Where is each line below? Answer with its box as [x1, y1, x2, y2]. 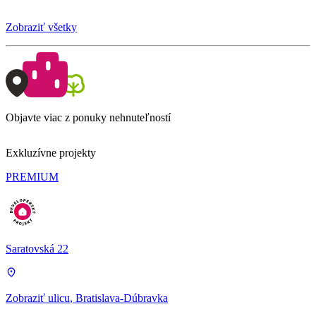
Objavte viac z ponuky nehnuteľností [6, 111, 171, 123]
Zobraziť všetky [6, 21, 77, 33]
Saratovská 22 [6, 243, 68, 255]
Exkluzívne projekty [6, 147, 96, 159]
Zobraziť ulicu [6, 292, 70, 304]
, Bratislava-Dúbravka [70, 292, 168, 304]
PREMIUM [6, 171, 59, 183]
